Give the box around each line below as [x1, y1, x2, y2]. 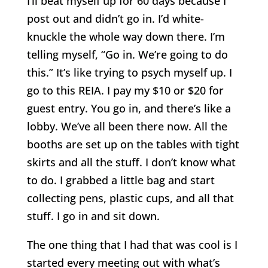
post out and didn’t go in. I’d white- [26, 11, 204, 26]
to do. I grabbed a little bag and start [26, 172, 215, 187]
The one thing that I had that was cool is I [26, 237, 237, 252]
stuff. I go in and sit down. [26, 208, 160, 223]
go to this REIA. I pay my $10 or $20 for [26, 83, 224, 98]
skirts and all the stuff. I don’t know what [26, 154, 236, 169]
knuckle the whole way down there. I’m [26, 29, 225, 44]
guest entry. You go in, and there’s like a [26, 100, 231, 115]
